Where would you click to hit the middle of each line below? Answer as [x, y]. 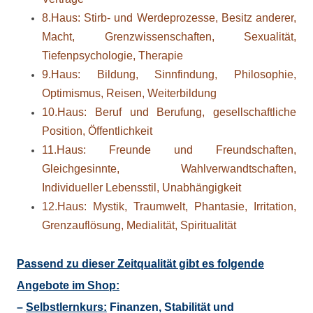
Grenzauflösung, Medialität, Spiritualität [139, 225]
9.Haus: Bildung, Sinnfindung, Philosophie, [169, 74]
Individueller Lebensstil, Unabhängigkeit [141, 188]
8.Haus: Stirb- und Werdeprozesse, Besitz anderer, [169, 18]
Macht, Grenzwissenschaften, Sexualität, [169, 37]
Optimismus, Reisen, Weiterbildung [129, 93]
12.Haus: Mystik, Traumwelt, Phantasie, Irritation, [169, 206]
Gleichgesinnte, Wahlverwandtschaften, [169, 169]
